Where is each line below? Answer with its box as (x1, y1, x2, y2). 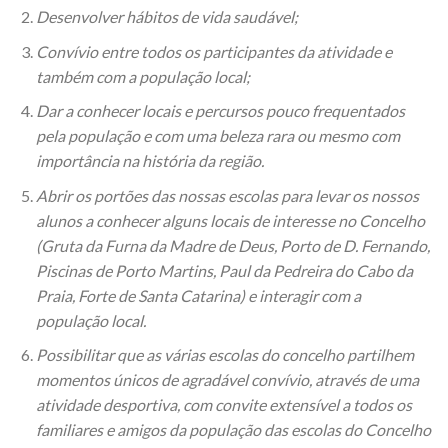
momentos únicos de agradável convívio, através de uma (35, 370, 419, 390)
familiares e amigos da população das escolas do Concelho (35, 420, 431, 440)
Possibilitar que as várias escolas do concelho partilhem (35, 345, 414, 365)
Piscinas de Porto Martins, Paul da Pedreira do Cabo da (35, 260, 413, 280)
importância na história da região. (35, 151, 264, 171)
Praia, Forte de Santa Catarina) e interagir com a (35, 285, 361, 305)
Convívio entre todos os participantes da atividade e (35, 41, 392, 61)
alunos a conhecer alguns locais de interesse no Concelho (35, 210, 425, 230)
